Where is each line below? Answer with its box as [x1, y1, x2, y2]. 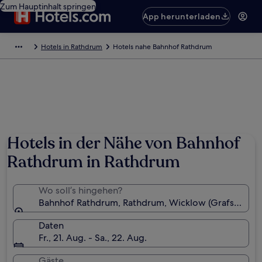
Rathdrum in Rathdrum [7, 151, 180, 173]
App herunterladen [143, 11, 221, 22]
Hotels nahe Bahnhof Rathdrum [113, 42, 212, 51]
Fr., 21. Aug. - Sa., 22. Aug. [39, 232, 147, 244]
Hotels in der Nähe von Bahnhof [7, 132, 239, 154]
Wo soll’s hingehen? [39, 184, 122, 196]
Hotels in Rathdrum [41, 42, 102, 51]
